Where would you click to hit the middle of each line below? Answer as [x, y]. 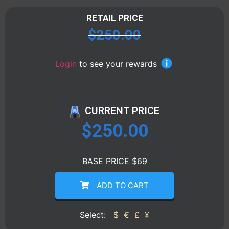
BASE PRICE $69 [114, 161]
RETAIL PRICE [114, 18]
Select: [94, 215]
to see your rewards [118, 64]
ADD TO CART [122, 185]
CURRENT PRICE [122, 111]
